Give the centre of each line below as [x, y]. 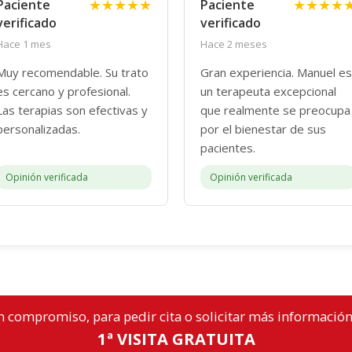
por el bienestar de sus [263, 129]
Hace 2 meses [234, 44]
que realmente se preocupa [275, 110]
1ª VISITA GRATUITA [176, 339]
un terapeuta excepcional [268, 92]
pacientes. [228, 148]
